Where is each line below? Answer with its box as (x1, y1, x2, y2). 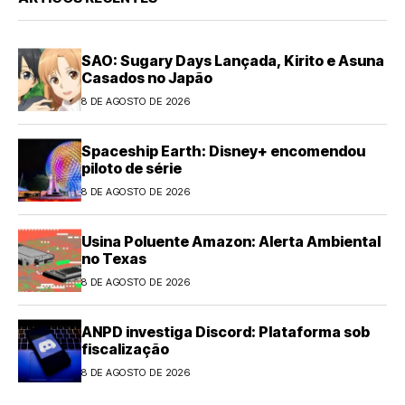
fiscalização (81, 339, 169, 358)
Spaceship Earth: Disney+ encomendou (81, 141, 365, 160)
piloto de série (81, 158, 182, 177)
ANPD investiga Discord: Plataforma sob (81, 322, 370, 341)
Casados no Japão (81, 68, 212, 87)
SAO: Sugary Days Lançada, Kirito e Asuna (81, 51, 384, 70)
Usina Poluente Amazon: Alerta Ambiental (81, 231, 381, 250)
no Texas (81, 249, 146, 268)
